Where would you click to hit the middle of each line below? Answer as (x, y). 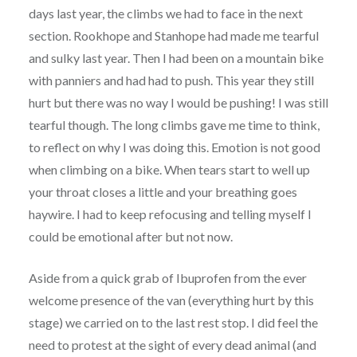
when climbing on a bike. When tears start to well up (169, 169)
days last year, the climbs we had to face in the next (165, 13)
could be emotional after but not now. (130, 236)
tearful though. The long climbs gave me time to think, (174, 124)
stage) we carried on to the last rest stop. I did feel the (173, 322)
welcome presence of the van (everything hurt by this (171, 300)
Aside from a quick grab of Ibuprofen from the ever (167, 277)
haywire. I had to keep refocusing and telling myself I (170, 214)
